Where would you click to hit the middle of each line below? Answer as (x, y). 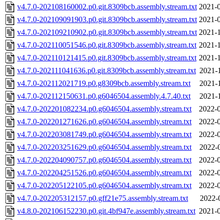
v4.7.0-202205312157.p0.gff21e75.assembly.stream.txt (103, 198)
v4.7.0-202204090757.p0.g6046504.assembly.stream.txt (104, 160)
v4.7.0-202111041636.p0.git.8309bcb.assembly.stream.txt (107, 71)
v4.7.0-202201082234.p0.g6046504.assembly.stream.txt (104, 109)
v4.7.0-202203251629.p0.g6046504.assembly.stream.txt (104, 147)
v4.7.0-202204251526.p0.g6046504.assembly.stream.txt (104, 173)
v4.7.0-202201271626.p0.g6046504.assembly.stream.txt (104, 122)
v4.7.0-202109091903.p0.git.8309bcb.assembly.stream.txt (107, 20)
